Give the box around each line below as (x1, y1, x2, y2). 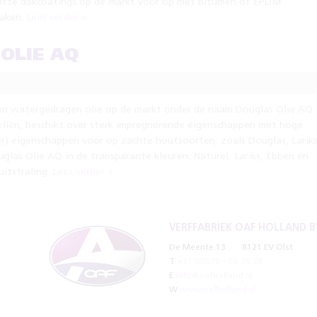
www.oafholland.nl (180, 286, 256, 294)
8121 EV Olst (240, 243, 293, 252)
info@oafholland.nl (175, 272, 253, 280)
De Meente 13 (169, 243, 226, 252)
